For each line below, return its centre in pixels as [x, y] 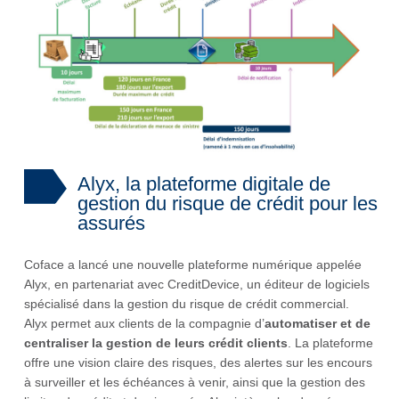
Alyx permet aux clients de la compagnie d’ [144, 323]
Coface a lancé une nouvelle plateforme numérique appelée [193, 264]
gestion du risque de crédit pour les [228, 203]
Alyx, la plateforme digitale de [204, 183]
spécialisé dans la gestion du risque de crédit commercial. [187, 303]
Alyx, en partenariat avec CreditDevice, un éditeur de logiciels [197, 284]
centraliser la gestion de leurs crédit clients [156, 342]
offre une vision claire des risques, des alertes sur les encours [198, 362]
